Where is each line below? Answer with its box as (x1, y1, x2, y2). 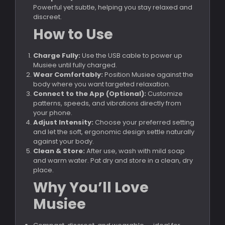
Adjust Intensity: (33, 117, 93, 127)
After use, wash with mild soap (85, 146, 185, 156)
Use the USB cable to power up (80, 50, 182, 60)
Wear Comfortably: (33, 69, 103, 79)
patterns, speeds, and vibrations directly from (33, 98, 181, 108)
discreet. (33, 12, 62, 22)
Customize (146, 88, 183, 98)
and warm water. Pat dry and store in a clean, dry (33, 155, 193, 165)
